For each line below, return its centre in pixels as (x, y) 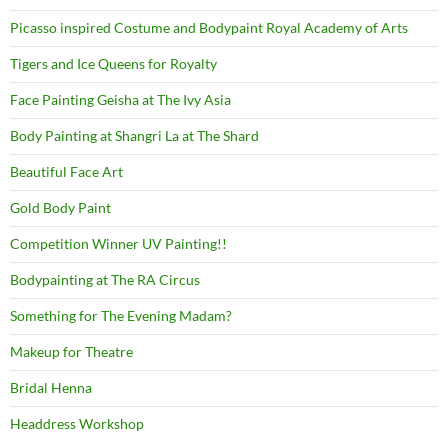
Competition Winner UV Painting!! (118, 243)
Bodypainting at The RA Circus (105, 279)
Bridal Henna (51, 387)
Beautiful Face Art (66, 171)
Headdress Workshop (77, 423)
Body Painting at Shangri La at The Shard (134, 135)
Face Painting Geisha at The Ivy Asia (120, 99)
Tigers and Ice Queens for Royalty (113, 63)
